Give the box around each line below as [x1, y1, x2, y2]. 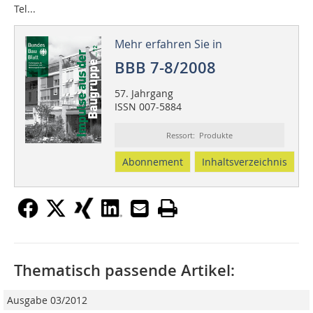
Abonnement [122, 155, 183, 169]
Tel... [14, 2, 36, 16]
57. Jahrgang [114, 87, 173, 101]
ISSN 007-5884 [114, 100, 182, 114]
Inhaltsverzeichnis [201, 155, 287, 169]
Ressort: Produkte [166, 130, 233, 141]
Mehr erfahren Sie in [114, 36, 222, 52]
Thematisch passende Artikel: [14, 260, 235, 282]
